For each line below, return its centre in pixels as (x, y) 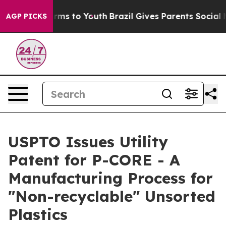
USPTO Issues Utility (88, 142)
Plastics (38, 214)
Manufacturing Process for (110, 178)
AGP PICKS (26, 16)
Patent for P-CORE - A (94, 160)
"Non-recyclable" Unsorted (112, 196)
